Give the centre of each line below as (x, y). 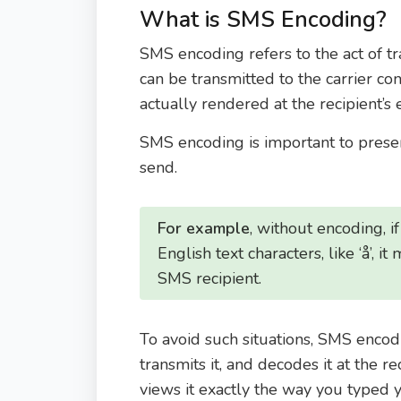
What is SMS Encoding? (263, 20)
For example (203, 228)
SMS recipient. (209, 278)
